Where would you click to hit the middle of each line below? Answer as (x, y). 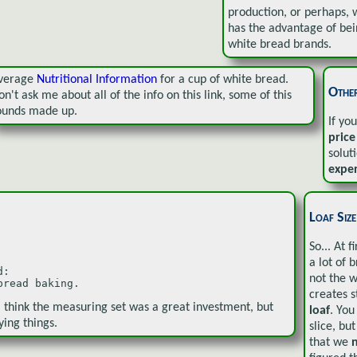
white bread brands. (280, 44)
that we (330, 342)
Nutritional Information (97, 79)
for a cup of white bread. (223, 79)
